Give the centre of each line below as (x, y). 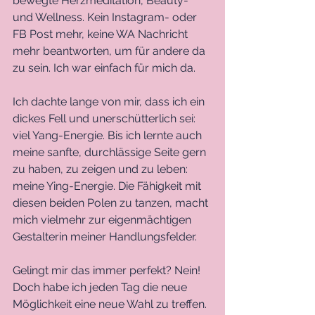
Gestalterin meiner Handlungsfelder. (106, 237)
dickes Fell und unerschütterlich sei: (105, 119)
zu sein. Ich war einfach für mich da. (105, 68)
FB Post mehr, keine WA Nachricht (102, 34)
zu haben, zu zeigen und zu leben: (102, 169)
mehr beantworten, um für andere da (110, 51)
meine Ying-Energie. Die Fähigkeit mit (108, 186)
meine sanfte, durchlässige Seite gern (111, 153)
